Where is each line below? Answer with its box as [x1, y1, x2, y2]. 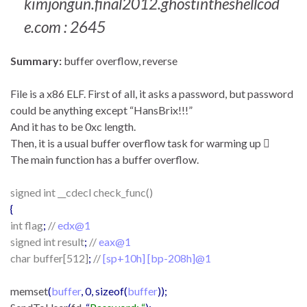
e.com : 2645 [24, 17, 106, 36]
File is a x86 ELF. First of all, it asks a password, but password [10, 86, 293, 100]
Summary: [10, 53, 62, 67]
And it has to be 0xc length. [10, 119, 136, 133]
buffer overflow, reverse [62, 53, 177, 67]
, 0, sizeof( [81, 284, 127, 297]
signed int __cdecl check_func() [10, 185, 153, 199]
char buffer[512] [10, 251, 88, 265]
